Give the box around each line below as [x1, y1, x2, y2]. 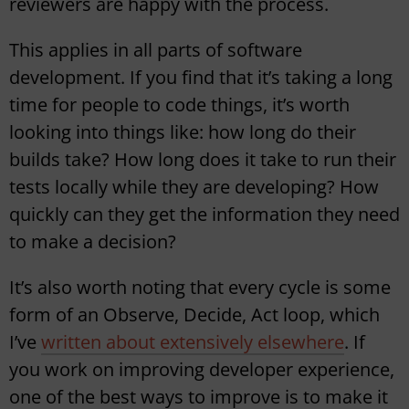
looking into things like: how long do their [9, 120, 356, 145]
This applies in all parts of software [9, 37, 302, 63]
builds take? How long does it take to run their [9, 147, 396, 173]
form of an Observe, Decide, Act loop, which [9, 302, 380, 328]
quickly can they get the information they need [9, 202, 400, 227]
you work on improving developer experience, [9, 357, 394, 383]
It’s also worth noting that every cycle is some [9, 275, 391, 300]
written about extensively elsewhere [41, 330, 344, 355]
